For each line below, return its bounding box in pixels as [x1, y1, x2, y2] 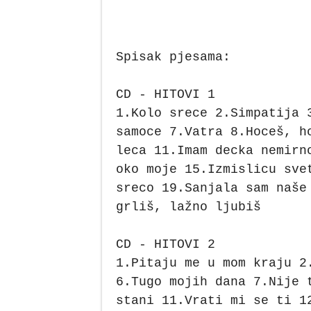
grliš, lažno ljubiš [116, 199, 261, 214]
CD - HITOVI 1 [116, 87, 215, 101]
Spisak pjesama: [116, 49, 230, 64]
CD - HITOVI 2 [116, 237, 215, 251]
